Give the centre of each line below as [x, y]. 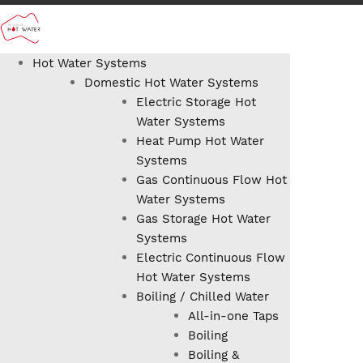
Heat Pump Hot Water [200, 141]
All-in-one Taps [233, 316]
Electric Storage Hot [196, 102]
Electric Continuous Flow [211, 258]
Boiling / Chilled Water [203, 297]
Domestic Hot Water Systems [171, 83]
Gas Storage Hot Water [203, 219]
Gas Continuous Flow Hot [211, 180]
